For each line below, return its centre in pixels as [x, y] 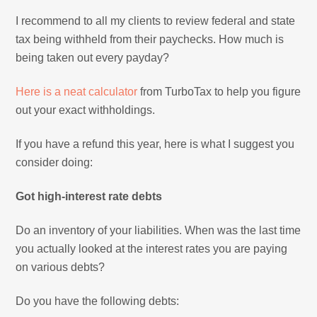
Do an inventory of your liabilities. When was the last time [158, 230]
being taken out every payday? [93, 57]
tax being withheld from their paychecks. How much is [150, 39]
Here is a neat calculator [77, 91]
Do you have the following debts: [98, 301]
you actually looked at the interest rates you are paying [152, 248]
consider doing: [54, 162]
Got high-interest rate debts [89, 196]
